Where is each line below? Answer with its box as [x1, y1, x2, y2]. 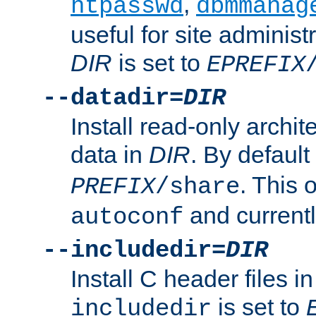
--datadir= [42, 84, 183, 111]
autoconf [71, 203, 183, 231]
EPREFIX [207, 51, 305, 78]
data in [71, 140, 149, 168]
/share [155, 173, 240, 200]
